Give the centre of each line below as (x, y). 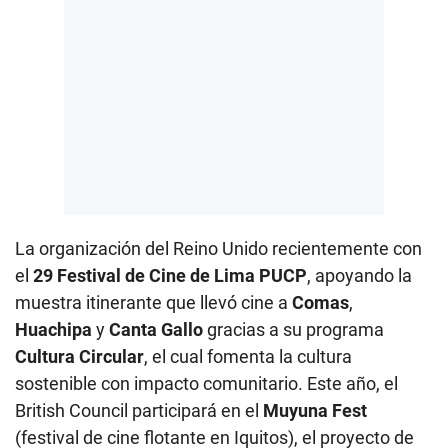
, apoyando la (359, 275)
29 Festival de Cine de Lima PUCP (170, 275)
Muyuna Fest (315, 410)
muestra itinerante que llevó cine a (153, 302)
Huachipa (53, 329)
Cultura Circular (79, 356)
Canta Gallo (156, 329)
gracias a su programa (293, 329)
